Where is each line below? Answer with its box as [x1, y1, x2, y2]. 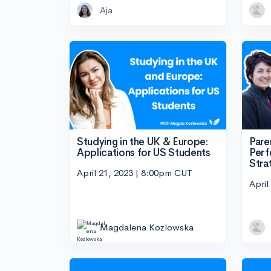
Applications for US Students [77, 146, 211, 159]
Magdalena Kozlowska [100, 221, 194, 233]
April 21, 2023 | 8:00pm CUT [77, 167, 192, 179]
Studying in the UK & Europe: [77, 135, 208, 148]
